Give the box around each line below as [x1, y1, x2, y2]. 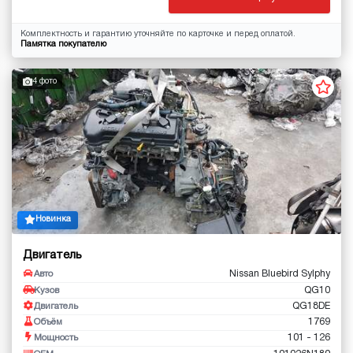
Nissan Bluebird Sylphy [229, 269, 330, 279]
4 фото [32, 77, 57, 85]
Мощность [34, 334, 78, 343]
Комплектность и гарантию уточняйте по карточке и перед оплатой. [20, 30, 295, 38]
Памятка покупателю [20, 40, 106, 48]
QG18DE [292, 301, 330, 310]
